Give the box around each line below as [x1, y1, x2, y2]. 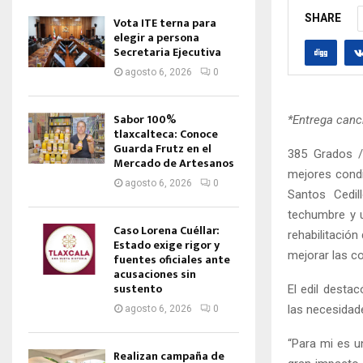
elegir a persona [113, 28, 199, 47]
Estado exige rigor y [113, 236, 220, 254]
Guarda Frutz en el [113, 139, 211, 158]
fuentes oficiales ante [113, 250, 230, 269]
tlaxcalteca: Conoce [113, 125, 218, 143]
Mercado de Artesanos [113, 154, 234, 173]
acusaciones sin [113, 265, 196, 284]
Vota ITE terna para [113, 14, 216, 32]
